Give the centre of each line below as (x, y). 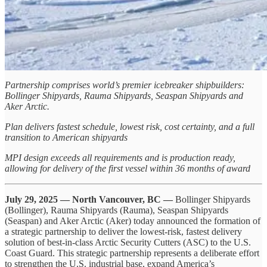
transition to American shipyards (66, 138)
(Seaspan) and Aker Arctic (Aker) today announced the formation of (133, 221)
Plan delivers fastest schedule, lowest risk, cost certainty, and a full (130, 127)
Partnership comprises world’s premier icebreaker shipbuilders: (125, 85)
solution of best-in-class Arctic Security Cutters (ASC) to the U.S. (128, 243)
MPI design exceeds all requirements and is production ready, (120, 158)
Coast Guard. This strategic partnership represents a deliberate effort (132, 253)
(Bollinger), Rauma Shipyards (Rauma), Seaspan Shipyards (117, 210)
